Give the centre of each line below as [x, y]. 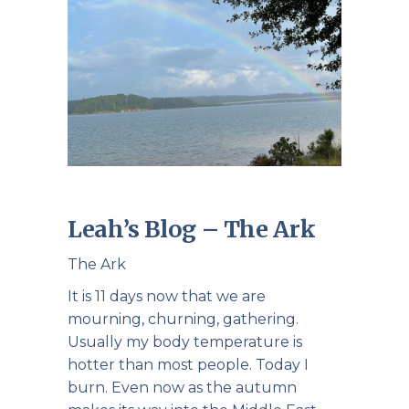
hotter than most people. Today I [188, 365]
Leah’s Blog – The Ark [192, 229]
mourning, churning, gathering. [183, 319]
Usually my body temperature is [185, 342]
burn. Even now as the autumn [182, 388]
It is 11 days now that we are [167, 296]
